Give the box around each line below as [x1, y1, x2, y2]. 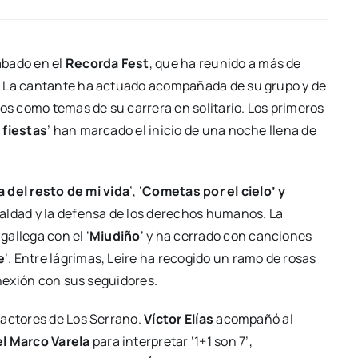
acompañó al [216, 310, 293, 328]
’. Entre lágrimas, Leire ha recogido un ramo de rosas [4, 249, 316, 268]
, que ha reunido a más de [149, 54, 301, 73]
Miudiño [89, 227, 141, 245]
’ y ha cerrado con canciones [140, 227, 312, 245]
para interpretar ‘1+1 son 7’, [89, 332, 253, 351]
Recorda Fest [65, 54, 149, 73]
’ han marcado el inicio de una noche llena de [47, 121, 316, 140]
